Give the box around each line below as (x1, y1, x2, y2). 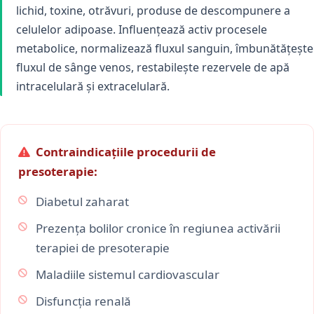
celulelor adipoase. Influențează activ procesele (16, 22, 267, 38)
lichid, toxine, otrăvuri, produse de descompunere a (16, 3, 290, 19)
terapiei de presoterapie (36, 240, 170, 257)
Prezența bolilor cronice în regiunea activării (36, 220, 280, 237)
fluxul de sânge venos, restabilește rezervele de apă (16, 60, 289, 76)
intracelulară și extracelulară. (16, 78, 170, 95)
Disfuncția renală (36, 293, 131, 310)
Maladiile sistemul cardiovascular (36, 266, 219, 283)
